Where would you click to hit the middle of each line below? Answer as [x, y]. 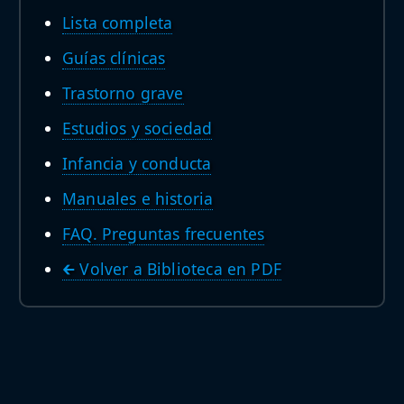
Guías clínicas [114, 57]
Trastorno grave [123, 92]
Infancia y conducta [137, 163]
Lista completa [118, 22]
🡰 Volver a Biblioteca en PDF [172, 268]
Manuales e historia [138, 198]
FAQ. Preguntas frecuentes [164, 233]
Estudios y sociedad [138, 128]
